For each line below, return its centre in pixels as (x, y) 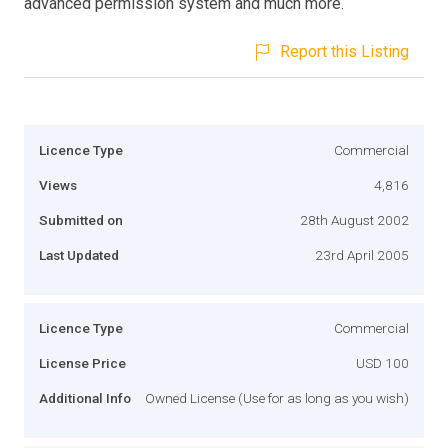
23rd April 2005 (362, 254)
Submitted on (81, 219)
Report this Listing (344, 51)
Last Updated (79, 254)
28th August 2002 (354, 219)
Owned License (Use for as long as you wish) (277, 397)
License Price (82, 362)
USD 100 (382, 362)
